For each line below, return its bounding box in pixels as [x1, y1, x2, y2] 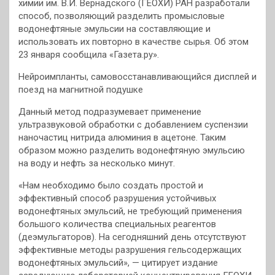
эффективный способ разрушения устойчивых [18, 193, 216, 204]
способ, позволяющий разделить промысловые [18, 10, 225, 22]
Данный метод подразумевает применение [18, 106, 201, 118]
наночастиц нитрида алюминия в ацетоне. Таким [18, 132, 226, 144]
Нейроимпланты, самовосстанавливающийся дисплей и [18, 71, 257, 83]
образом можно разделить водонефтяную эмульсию [18, 145, 245, 157]
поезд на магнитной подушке [18, 84, 143, 96]
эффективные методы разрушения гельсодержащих [18, 244, 241, 256]
